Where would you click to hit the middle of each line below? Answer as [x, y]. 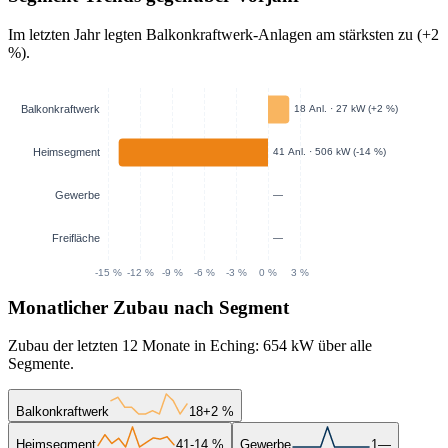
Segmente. [41, 364]
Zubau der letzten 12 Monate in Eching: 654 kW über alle [190, 346]
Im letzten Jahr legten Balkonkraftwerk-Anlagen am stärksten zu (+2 [223, 34]
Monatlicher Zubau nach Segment [148, 307]
